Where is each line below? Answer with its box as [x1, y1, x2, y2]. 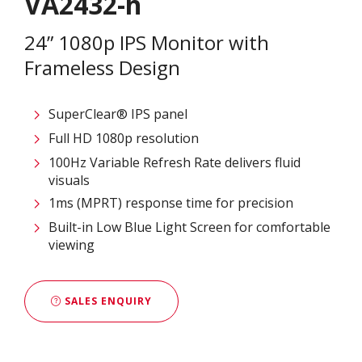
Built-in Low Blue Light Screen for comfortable [48, 218, 330, 237]
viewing [48, 236, 95, 255]
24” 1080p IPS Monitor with [24, 29, 269, 57]
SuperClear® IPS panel [48, 105, 187, 124]
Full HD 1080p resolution [48, 129, 199, 148]
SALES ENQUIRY [61, 293, 152, 308]
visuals [48, 171, 90, 190]
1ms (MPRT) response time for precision [48, 194, 293, 213]
